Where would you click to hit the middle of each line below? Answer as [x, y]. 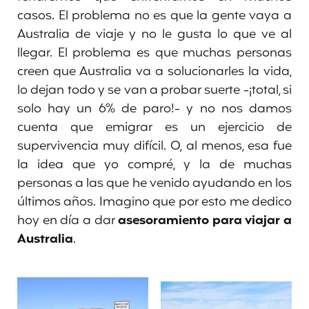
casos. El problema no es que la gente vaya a [154, 16]
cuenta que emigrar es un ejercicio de [154, 127]
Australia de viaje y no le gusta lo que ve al [154, 34]
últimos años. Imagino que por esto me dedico [154, 202]
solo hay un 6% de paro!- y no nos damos [154, 109]
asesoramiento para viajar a [205, 220]
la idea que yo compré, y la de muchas [154, 165]
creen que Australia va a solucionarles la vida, [154, 71]
